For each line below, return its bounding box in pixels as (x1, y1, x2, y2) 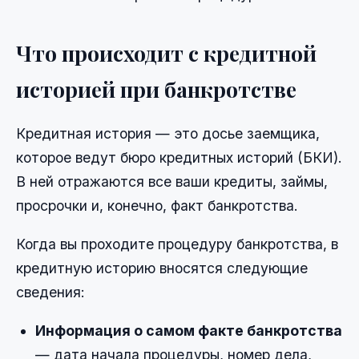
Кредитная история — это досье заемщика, (16, 124, 320, 142)
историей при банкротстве (16, 75, 296, 103)
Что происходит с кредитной (16, 38, 317, 67)
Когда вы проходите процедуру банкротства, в (16, 235, 338, 252)
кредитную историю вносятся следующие (16, 259, 308, 276)
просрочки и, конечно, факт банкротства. (16, 196, 298, 214)
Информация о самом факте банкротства (35, 321, 342, 339)
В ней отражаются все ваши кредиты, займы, (16, 172, 328, 190)
